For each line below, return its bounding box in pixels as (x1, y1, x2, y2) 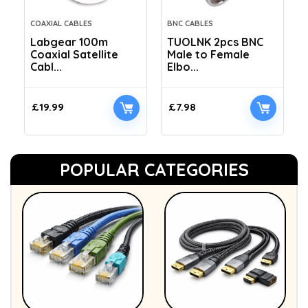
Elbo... (167, 60, 199, 74)
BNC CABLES (167, 19, 213, 29)
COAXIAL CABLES (30, 19, 92, 29)
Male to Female (167, 47, 250, 62)
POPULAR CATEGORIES (59, 159, 249, 181)
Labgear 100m (30, 35, 108, 49)
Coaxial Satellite (30, 47, 118, 62)
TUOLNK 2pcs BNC (167, 35, 263, 49)
